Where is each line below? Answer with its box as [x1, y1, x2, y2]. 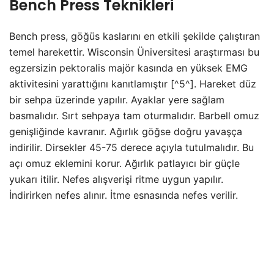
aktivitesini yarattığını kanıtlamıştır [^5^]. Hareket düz [9, 78, 256, 91]
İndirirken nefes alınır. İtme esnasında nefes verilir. [9, 189, 238, 202]
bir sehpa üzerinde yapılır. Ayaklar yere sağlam [9, 94, 224, 106]
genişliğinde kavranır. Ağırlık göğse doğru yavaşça [9, 125, 242, 138]
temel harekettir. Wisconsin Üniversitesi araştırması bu [9, 46, 259, 59]
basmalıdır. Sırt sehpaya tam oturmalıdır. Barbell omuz [9, 109, 259, 122]
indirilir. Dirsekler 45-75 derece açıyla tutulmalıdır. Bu [9, 141, 254, 154]
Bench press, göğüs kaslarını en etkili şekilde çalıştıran [9, 30, 260, 43]
